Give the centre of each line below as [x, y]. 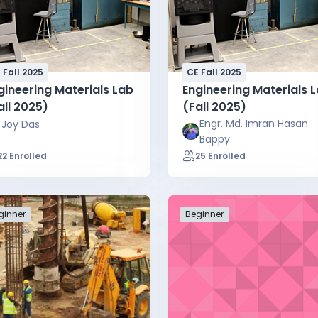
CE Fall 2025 [214, 72]
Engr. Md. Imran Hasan [254, 123]
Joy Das [21, 124]
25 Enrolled [220, 155]
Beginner [204, 214]
